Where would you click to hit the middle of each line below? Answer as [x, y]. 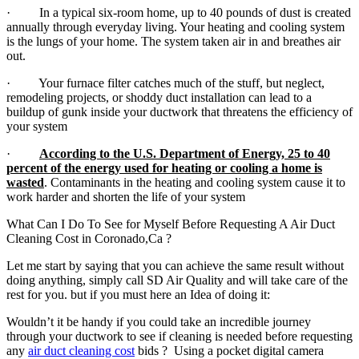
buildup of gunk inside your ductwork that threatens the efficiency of [179, 111]
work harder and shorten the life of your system [126, 196]
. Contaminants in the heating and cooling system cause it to [195, 182]
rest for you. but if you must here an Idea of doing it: [138, 294]
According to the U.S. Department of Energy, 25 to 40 [185, 153]
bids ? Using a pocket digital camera [229, 350]
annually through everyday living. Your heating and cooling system [175, 26]
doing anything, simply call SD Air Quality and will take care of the [177, 280]
